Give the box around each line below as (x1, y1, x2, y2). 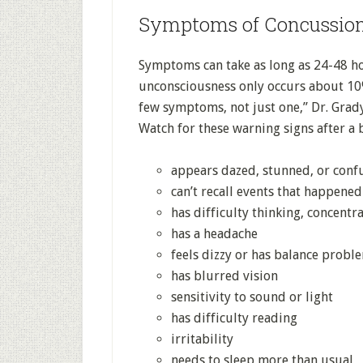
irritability (171, 331, 233, 347)
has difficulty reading (171, 310, 297, 326)
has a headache (171, 226, 258, 241)
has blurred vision (171, 268, 278, 284)
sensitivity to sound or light (171, 289, 333, 305)
